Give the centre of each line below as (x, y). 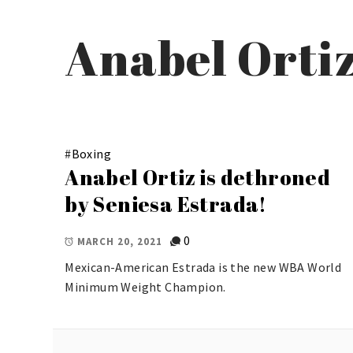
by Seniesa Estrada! (166, 204)
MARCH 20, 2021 (120, 241)
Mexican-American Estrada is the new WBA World (203, 268)
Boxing (91, 153)
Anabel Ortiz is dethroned (198, 177)
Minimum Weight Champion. (145, 287)
